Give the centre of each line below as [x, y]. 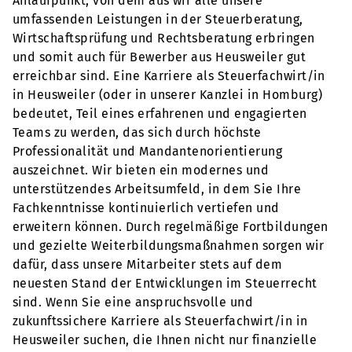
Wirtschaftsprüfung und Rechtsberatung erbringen [164, 38]
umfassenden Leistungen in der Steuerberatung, [158, 19]
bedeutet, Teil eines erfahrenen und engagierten [160, 114]
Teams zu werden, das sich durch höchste [137, 132]
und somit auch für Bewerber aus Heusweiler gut [159, 57]
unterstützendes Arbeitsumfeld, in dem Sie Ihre [157, 189]
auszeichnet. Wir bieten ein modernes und [141, 170]
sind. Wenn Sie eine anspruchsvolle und [133, 302]
